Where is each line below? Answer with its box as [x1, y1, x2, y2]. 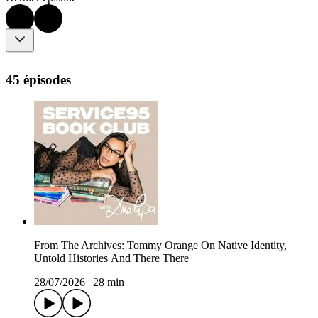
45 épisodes [6, 72, 71, 87]
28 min [93, 276, 124, 289]
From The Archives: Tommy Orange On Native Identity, [34, 239, 287, 252]
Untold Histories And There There [34, 252, 189, 265]
